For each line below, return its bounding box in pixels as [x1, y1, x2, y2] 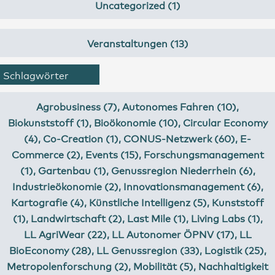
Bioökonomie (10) [93, 115, 178, 129]
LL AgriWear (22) [23, 227, 107, 241]
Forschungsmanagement [143, 147, 264, 161]
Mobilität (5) [133, 258, 193, 273]
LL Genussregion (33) [96, 242, 199, 257]
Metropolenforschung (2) [7, 258, 128, 273]
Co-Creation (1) [43, 131, 118, 145]
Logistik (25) [204, 242, 264, 257]
